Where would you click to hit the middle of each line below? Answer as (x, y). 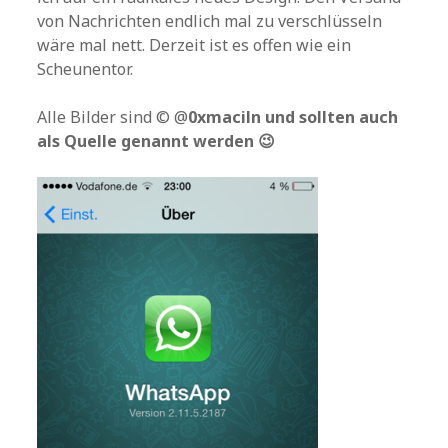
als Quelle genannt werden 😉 (156, 141)
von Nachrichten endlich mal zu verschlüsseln (210, 21)
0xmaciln (225, 117)
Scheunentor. (85, 69)
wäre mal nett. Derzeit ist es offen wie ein (194, 45)
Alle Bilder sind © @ (113, 117)
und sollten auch (330, 117)
